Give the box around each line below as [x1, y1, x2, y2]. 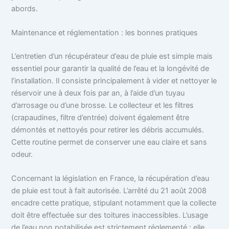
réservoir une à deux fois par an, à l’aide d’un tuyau [11, 88, 185, 98]
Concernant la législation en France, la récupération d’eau [11, 174, 210, 184]
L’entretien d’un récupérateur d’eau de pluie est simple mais [11, 51, 213, 61]
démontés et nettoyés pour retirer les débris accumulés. [11, 125, 204, 134]
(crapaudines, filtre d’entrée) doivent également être [11, 112, 190, 122]
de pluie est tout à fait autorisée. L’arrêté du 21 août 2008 [11, 186, 207, 196]
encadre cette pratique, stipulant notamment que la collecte [11, 198, 217, 208]
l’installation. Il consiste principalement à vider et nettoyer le [11, 76, 217, 85]
